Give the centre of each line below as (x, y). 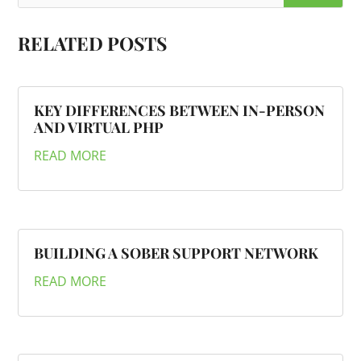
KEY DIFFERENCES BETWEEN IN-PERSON (180, 111)
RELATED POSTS (93, 44)
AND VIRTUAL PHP (99, 128)
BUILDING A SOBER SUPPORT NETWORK (176, 253)
